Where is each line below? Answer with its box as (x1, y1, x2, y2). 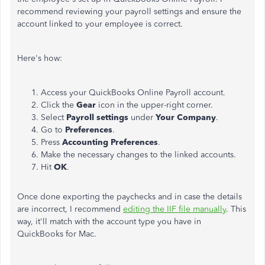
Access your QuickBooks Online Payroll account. (41, 88, 225, 98)
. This (226, 204, 246, 214)
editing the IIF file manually (123, 204, 226, 214)
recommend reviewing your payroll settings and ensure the (17, 7, 241, 17)
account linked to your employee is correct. (17, 19, 183, 29)
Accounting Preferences (62, 137, 158, 147)
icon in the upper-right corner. (98, 100, 213, 110)
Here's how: (17, 53, 62, 63)
